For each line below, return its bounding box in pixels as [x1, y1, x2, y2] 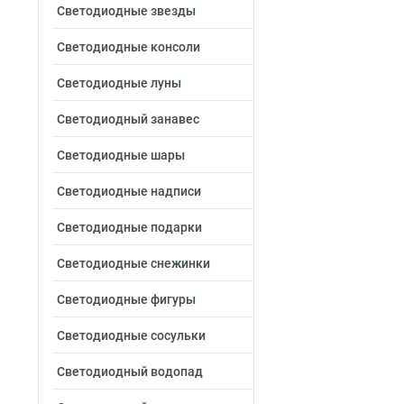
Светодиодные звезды [57, 4, 196, 18]
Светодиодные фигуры [57, 292, 196, 307]
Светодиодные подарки [57, 220, 202, 234]
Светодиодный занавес [57, 112, 199, 126]
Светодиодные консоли [57, 40, 200, 54]
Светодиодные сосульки [57, 328, 206, 343]
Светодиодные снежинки [57, 256, 210, 271]
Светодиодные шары [57, 148, 185, 162]
